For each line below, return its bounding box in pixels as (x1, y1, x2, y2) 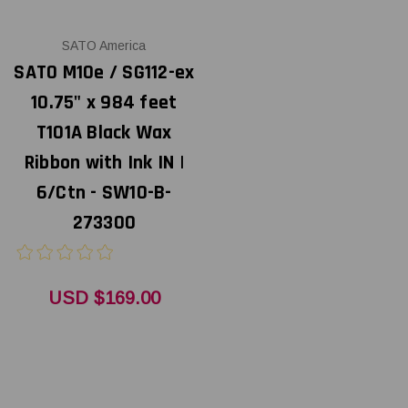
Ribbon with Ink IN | (24, 149, 184, 176)
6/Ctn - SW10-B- (36, 179, 172, 206)
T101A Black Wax (36, 119, 172, 146)
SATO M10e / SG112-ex (14, 59, 195, 86)
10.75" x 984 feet (31, 89, 178, 116)
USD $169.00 (47, 287, 160, 308)
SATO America (62, 37, 147, 53)
